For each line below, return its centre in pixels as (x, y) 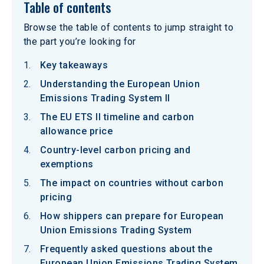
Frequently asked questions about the (126, 249)
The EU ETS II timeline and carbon (117, 117)
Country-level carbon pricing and (115, 150)
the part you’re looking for (80, 42)
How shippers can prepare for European (132, 216)
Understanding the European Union (120, 84)
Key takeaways (74, 65)
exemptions (67, 164)
